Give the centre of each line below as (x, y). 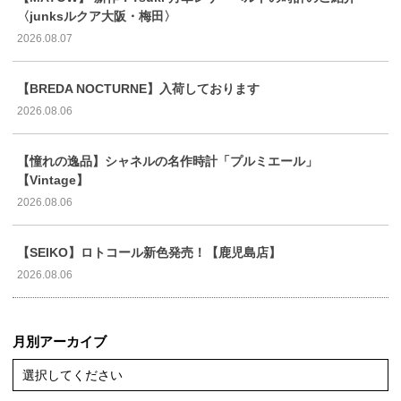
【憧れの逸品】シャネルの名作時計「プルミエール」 (167, 161)
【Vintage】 (53, 179)
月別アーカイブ (60, 341)
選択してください (73, 375)
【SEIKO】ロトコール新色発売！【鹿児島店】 (149, 252)
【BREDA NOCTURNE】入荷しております (138, 88)
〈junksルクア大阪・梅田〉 (97, 16)
